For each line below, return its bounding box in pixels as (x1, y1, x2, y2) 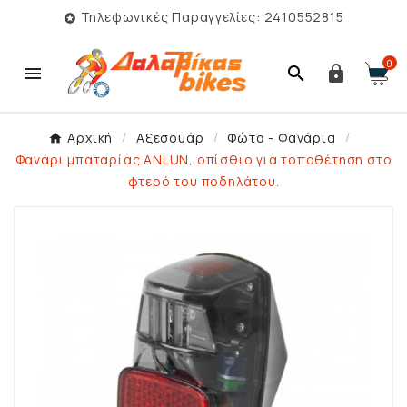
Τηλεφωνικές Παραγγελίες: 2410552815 (80, 8, 344, 25)
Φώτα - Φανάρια (227, 129, 336, 147)
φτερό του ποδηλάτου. (127, 173, 280, 191)
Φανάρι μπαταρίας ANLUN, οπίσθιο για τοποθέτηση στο (15, 151, 392, 169)
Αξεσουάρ (136, 129, 204, 147)
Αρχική (67, 129, 114, 147)
